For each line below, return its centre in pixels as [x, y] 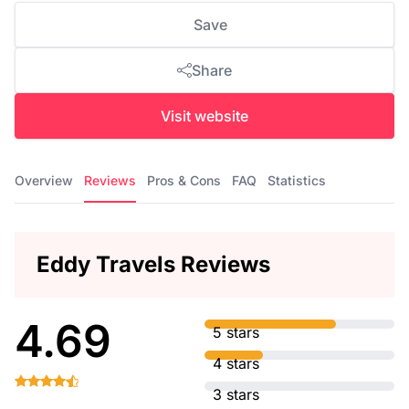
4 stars [236, 363]
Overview [44, 180]
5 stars [236, 332]
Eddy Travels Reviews [153, 264]
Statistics [297, 180]
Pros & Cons [184, 180]
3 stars [236, 394]
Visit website [204, 116]
